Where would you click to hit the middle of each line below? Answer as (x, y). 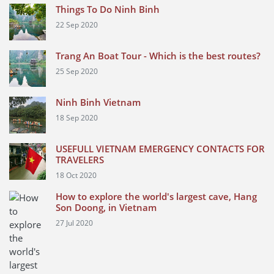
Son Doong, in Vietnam (106, 207)
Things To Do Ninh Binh (108, 9)
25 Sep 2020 (77, 71)
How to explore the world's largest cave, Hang (156, 196)
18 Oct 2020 (76, 175)
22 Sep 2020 (77, 25)
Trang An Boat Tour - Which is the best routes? (158, 56)
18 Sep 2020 (77, 118)
